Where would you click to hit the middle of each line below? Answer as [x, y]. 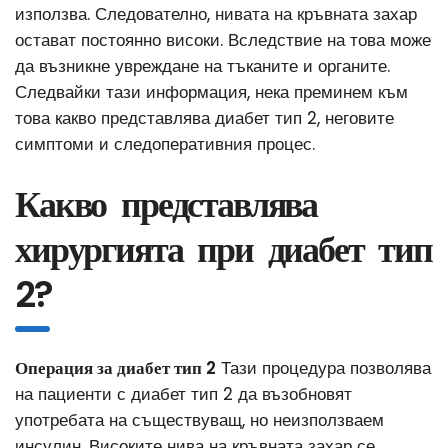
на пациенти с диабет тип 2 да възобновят [183, 393]
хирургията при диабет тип [223, 249]
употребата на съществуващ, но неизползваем [199, 419]
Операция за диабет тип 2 [115, 367]
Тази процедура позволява [323, 367]
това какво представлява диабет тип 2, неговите [204, 117]
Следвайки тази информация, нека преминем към [211, 91]
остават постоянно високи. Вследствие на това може [223, 39]
